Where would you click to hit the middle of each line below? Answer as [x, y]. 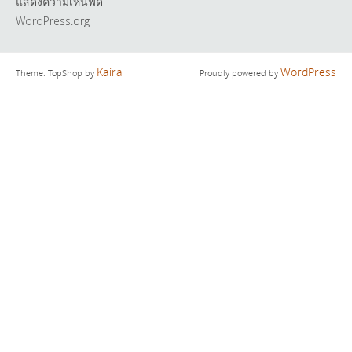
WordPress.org [53, 20]
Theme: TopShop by [56, 73]
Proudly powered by [240, 73]
